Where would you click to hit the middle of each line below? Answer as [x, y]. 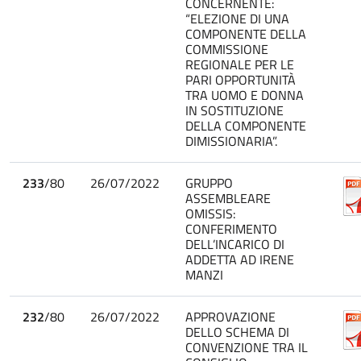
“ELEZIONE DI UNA [237, 18]
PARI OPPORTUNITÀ [241, 79]
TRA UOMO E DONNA [245, 95]
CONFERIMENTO [231, 228]
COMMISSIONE [227, 49]
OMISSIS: [210, 213]
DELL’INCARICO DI [235, 244]
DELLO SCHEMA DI [237, 332]
